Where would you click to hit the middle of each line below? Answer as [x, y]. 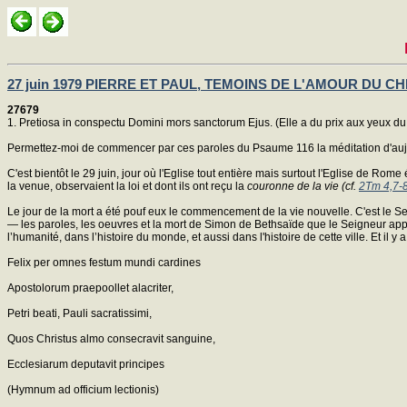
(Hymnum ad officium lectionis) [83, 389]
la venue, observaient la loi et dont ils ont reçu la [127, 186]
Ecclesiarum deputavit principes [86, 364]
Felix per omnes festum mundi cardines [104, 262]
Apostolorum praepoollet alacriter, [90, 288]
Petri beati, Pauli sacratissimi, [79, 313]
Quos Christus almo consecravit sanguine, [111, 338]
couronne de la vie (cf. [303, 186]
